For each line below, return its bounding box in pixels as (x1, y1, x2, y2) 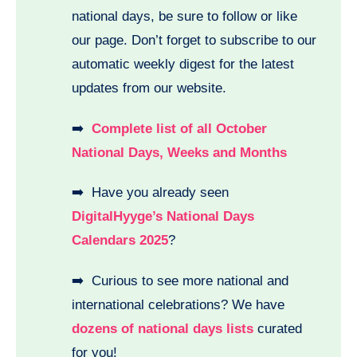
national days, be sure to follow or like (72, 8, 297, 24)
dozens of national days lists (72, 321, 253, 337)
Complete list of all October (92, 120, 267, 136)
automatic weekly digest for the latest (72, 56, 294, 72)
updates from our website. (72, 80, 226, 96)
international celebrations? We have (72, 297, 284, 313)
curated (253, 321, 302, 337)
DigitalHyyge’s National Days (72, 209, 254, 225)
